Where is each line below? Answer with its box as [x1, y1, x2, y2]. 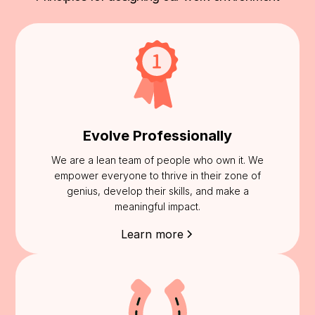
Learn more [120, 227, 184, 242]
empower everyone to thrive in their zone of [54, 169, 261, 182]
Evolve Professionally [83, 127, 232, 145]
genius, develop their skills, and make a [66, 185, 249, 198]
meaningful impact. [115, 200, 200, 213]
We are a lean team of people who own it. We [51, 154, 264, 167]
